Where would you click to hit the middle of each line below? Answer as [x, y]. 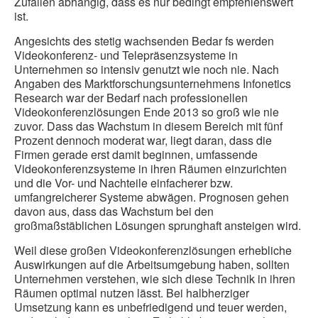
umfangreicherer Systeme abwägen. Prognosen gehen [152, 197]
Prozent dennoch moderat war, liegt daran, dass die [143, 141]
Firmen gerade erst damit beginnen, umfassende [136, 155]
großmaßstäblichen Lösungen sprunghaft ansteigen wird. [158, 226]
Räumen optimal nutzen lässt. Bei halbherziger [132, 293]
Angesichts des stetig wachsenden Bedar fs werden [144, 41]
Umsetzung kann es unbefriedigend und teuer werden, [150, 307]
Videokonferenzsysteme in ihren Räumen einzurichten [150, 169]
